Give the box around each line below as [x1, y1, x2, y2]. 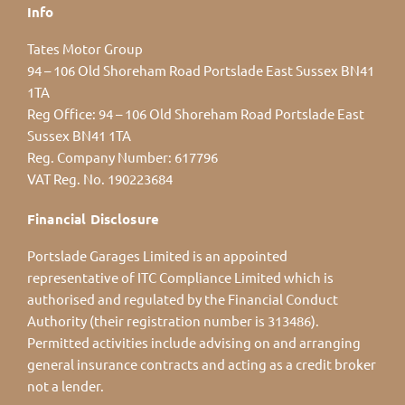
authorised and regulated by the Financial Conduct [27, 289, 338, 307]
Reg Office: [27, 104, 96, 122]
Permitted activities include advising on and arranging [27, 333, 361, 351]
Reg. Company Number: [27, 147, 172, 165]
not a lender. [27, 376, 104, 394]
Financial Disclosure [27, 209, 159, 228]
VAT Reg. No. [27, 169, 105, 187]
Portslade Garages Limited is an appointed [27, 246, 287, 264]
